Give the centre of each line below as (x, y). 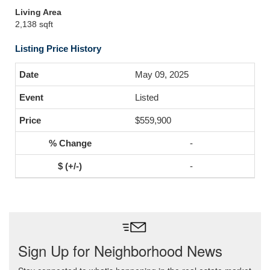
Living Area (38, 12)
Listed (147, 97)
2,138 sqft (34, 24)
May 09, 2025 (162, 74)
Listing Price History (58, 49)
